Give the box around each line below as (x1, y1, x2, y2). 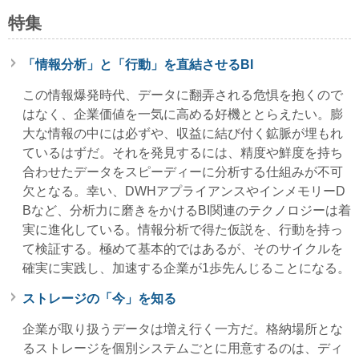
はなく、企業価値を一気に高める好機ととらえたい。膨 (22, 107, 343, 122)
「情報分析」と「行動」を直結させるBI (22, 58, 253, 72)
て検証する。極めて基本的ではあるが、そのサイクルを (22, 242, 343, 256)
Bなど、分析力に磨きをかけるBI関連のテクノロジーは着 (22, 204, 351, 218)
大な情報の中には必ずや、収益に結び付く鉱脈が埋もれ (22, 127, 343, 141)
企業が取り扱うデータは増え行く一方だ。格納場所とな (22, 322, 343, 337)
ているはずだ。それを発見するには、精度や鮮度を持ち (22, 146, 343, 160)
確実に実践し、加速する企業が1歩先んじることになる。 (22, 261, 350, 276)
